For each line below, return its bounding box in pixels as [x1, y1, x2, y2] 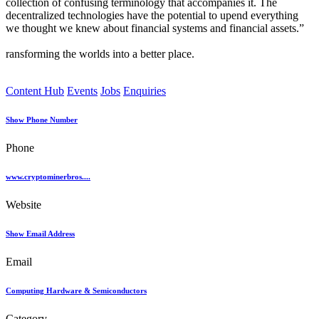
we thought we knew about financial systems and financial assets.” [6, 22, 304, 35]
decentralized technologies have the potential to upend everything [6, 9, 298, 22]
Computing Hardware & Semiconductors [6, 286, 147, 296]
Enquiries [123, 85, 166, 98]
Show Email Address [6, 229, 75, 239]
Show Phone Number [6, 115, 78, 125]
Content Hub [6, 85, 64, 98]
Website [6, 199, 41, 211]
